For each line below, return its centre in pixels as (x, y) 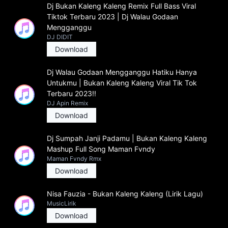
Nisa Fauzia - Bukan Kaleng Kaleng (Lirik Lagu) (125, 194)
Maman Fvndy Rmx (74, 159)
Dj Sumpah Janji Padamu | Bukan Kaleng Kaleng (127, 138)
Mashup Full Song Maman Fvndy (101, 149)
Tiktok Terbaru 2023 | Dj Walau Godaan (112, 17)
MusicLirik (62, 203)
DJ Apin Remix (67, 103)
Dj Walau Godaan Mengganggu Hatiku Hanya (122, 72)
